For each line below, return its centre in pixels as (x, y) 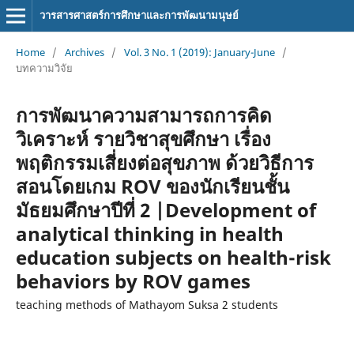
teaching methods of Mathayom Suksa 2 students (147, 304)
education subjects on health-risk (173, 257)
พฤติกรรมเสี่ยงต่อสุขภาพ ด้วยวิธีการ (164, 162)
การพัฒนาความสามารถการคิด (143, 115)
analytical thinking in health (149, 233)
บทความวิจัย (44, 68)
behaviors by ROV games (133, 281)
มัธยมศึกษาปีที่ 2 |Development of (166, 209)
